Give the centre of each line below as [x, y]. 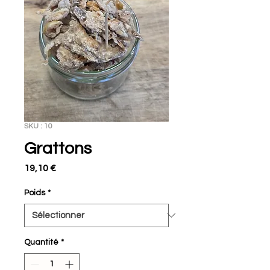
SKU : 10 [38, 126]
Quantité [41, 242]
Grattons [58, 148]
